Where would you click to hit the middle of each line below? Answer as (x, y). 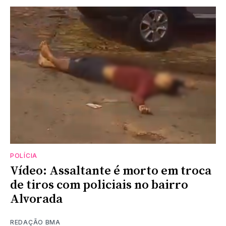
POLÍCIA (24, 155)
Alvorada (36, 199)
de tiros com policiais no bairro (99, 185)
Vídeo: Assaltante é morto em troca (111, 171)
